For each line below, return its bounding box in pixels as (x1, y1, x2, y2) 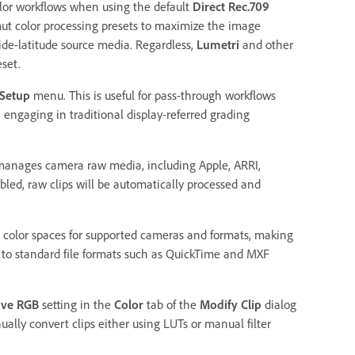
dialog (261, 296, 296, 312)
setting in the (39, 296, 114, 312)
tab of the (143, 296, 200, 312)
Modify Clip (200, 296, 261, 312)
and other (239, 36, 293, 52)
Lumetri (197, 36, 239, 52)
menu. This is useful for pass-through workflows (30, 86, 276, 103)
